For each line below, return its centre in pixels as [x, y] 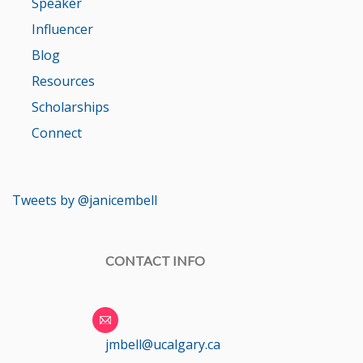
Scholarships [70, 107]
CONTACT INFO [155, 260]
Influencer [62, 29]
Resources [63, 81]
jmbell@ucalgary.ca [163, 345]
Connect [57, 132]
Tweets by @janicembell [85, 200]
